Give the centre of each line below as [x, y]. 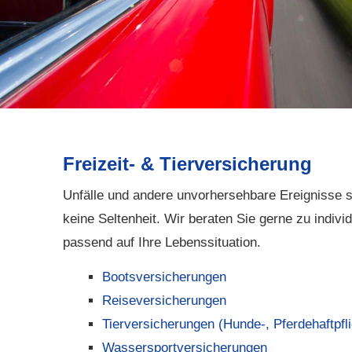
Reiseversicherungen [164, 300]
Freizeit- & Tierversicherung [187, 164]
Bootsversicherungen [164, 277]
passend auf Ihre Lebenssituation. [162, 243]
